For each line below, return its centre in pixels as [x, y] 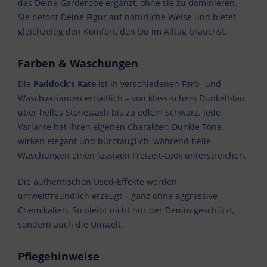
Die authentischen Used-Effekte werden [97, 182]
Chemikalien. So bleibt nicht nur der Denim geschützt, [126, 210]
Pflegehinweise [59, 257]
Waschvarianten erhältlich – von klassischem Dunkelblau [131, 98]
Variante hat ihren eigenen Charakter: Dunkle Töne [120, 127]
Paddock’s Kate [65, 84]
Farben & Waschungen [78, 63]
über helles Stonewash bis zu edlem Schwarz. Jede [119, 113]
